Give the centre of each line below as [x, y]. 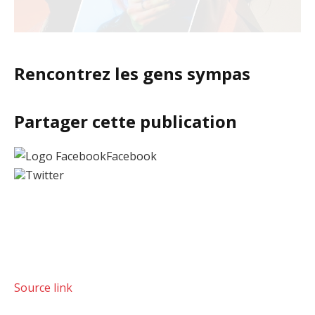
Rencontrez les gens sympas [132, 73]
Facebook [131, 156]
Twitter [45, 175]
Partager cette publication [126, 121]
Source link [43, 287]
